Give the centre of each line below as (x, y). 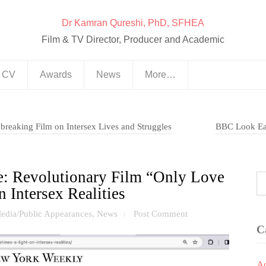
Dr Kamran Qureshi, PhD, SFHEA (133, 23)
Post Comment (161, 213)
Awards (56, 75)
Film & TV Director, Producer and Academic (133, 39)
